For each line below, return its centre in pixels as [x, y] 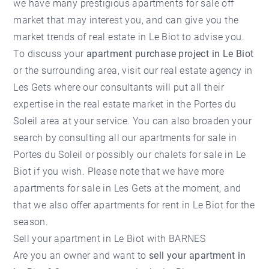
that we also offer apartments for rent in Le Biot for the [134, 205]
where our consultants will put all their [138, 87]
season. [31, 222]
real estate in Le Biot [134, 37]
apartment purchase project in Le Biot [170, 53]
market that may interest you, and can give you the [126, 20]
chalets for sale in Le [200, 154]
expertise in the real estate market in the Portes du [125, 104]
